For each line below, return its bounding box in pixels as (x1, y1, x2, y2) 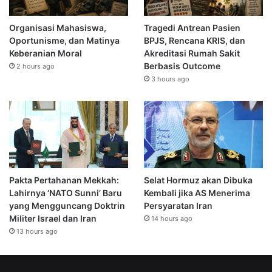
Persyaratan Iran (143, 200, 212, 211)
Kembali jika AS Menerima (143, 187, 250, 198)
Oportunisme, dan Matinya (9, 35, 120, 46)
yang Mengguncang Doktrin (9, 200, 125, 211)
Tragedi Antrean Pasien (143, 22, 240, 33)
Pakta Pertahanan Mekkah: (9, 174, 119, 185)
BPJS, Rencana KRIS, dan (143, 35, 245, 46)
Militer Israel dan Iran (9, 212, 97, 223)
